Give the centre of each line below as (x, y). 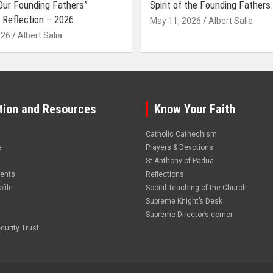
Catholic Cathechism (181, 134)
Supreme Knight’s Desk (184, 201)
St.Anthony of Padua (180, 161)
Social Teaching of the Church (196, 188)
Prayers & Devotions (179, 148)
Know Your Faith (195, 109)
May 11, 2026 (175, 21)
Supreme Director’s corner (189, 215)
